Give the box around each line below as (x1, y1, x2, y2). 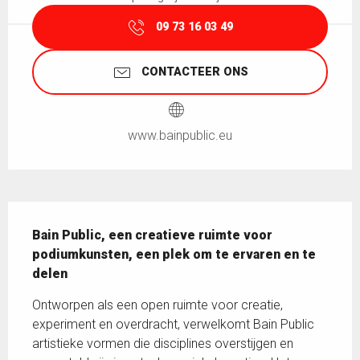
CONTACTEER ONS (141, 64, 248, 79)
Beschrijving (8, 201, 94, 219)
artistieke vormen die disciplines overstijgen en (32, 335, 293, 351)
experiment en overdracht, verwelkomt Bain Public (32, 316, 314, 332)
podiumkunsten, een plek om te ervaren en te (32, 246, 316, 262)
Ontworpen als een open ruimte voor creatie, (32, 297, 283, 313)
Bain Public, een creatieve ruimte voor (32, 227, 272, 243)
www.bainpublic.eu (128, 127, 232, 143)
